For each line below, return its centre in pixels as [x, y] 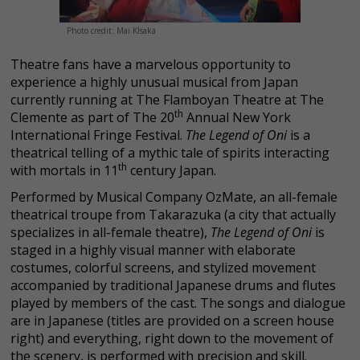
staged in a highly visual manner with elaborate [153, 250]
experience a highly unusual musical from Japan [154, 82]
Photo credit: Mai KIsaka [111, 30]
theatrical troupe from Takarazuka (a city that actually [173, 214]
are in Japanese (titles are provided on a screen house [172, 320]
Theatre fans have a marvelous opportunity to [151, 64]
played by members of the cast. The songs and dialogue [178, 303]
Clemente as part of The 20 [92, 117]
